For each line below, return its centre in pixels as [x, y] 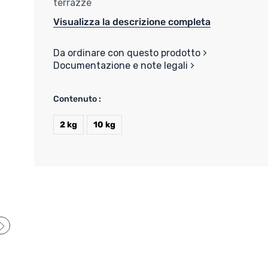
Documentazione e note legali [121, 65]
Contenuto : [77, 99]
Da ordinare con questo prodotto [127, 53]
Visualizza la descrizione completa [132, 22]
